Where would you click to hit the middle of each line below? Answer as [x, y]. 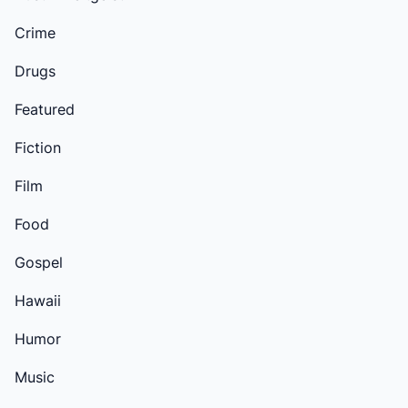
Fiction [38, 147]
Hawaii [38, 300]
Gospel [39, 262]
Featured [45, 109]
